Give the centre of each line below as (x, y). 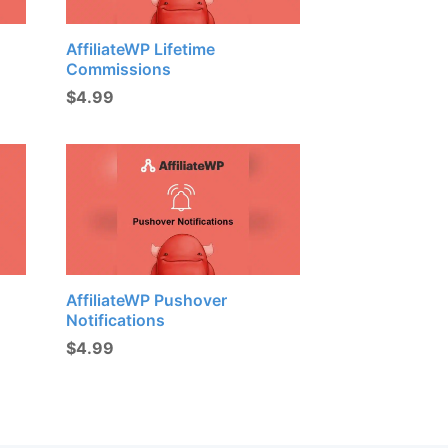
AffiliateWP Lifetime (141, 49)
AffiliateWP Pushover (147, 300)
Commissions (119, 69)
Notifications (116, 320)
